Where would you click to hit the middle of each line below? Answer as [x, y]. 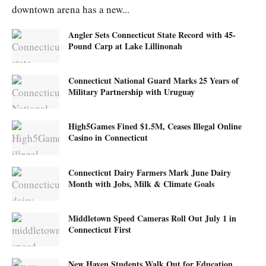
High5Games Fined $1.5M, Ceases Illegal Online [155, 126]
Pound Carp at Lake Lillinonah [125, 46]
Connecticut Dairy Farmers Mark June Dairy [150, 172]
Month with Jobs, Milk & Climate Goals [141, 183]
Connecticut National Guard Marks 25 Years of [153, 81]
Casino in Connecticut [108, 138]
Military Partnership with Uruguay [132, 92]
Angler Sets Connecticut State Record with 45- [152, 35]
